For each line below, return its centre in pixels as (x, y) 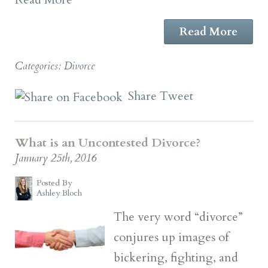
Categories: (39, 66)
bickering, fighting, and (176, 257)
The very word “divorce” (178, 217)
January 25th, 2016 (56, 158)
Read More (208, 31)
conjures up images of (171, 237)
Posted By (54, 182)
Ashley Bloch (59, 193)
